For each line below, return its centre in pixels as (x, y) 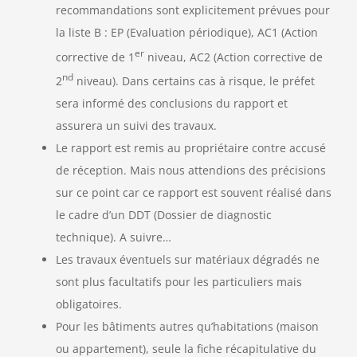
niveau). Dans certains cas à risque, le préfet (194, 81)
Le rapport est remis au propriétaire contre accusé (191, 148)
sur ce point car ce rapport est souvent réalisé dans (194, 193)
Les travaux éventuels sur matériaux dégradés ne (188, 260)
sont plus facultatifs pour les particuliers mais (179, 282)
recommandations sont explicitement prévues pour (193, 10)
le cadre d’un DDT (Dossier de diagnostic (164, 215)
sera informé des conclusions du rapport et (172, 104)
